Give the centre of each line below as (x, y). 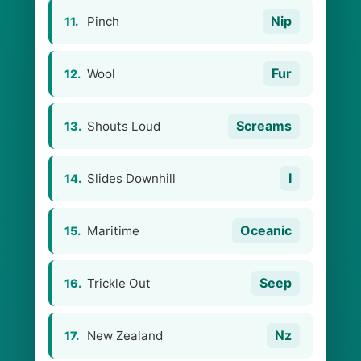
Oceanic (266, 230)
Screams (264, 126)
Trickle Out (119, 283)
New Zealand (125, 336)
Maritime (113, 231)
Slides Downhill (131, 178)
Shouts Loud (124, 126)
